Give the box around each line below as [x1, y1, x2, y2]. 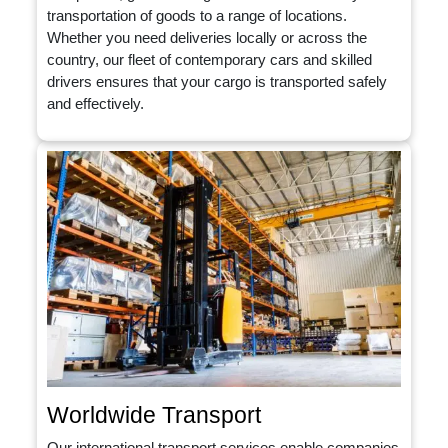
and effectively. [47, 95, 145, 113]
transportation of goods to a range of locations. [47, 7, 348, 25]
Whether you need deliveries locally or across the [47, 29, 368, 47]
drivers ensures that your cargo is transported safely [47, 73, 388, 91]
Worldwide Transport [47, 401, 262, 428]
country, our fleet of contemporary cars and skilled [47, 51, 373, 69]
